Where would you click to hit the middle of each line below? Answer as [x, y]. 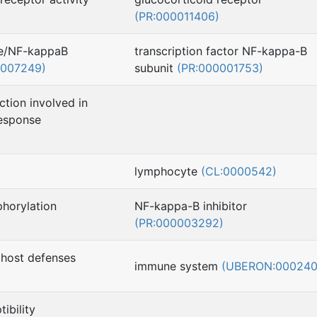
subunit [156, 68]
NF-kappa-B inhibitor [191, 206]
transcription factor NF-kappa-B [221, 51]
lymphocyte [168, 172]
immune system [178, 266]
